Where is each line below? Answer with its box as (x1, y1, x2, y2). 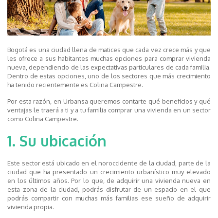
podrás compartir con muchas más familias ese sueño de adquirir (7, 194, 211, 202)
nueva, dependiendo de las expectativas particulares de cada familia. (7, 63, 211, 72)
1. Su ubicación (7, 131, 107, 150)
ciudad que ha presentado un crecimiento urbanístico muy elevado (7, 168, 211, 176)
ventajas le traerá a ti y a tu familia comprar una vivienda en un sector (7, 106, 211, 114)
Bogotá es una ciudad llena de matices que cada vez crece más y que (7, 46, 211, 54)
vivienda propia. (7, 203, 55, 211)
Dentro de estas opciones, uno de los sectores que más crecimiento (7, 72, 211, 80)
